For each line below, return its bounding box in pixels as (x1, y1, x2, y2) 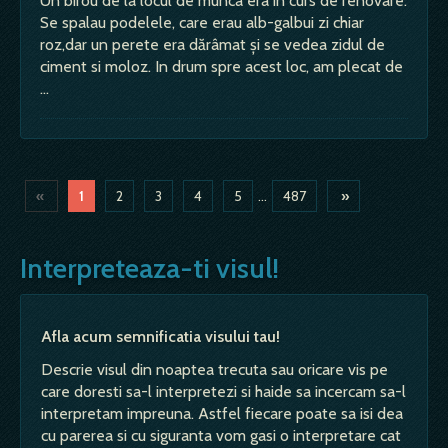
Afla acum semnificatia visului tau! (41, 326, 280, 346)
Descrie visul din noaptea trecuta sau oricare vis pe (41, 359, 388, 379)
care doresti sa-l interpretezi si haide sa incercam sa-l (41, 381, 406, 401)
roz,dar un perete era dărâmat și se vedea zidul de (40, 34, 385, 54)
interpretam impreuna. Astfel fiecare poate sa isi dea (41, 403, 403, 423)
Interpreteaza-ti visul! (20, 250, 279, 285)
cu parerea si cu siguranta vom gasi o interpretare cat (41, 425, 401, 445)
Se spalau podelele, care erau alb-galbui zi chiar (40, 12, 364, 32)
